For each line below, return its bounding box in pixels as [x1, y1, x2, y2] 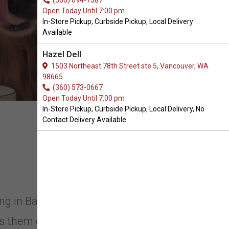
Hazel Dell [42, 50, 81, 59]
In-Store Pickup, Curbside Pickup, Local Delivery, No [42, 105, 204, 113]
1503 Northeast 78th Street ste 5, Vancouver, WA [48, 62, 209, 70]
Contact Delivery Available [42, 116, 126, 124]
